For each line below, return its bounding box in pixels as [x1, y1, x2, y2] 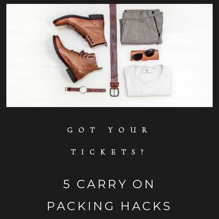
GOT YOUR [66, 126, 153, 135]
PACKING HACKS [46, 199, 173, 214]
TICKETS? [70, 148, 149, 157]
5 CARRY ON [63, 177, 156, 192]
